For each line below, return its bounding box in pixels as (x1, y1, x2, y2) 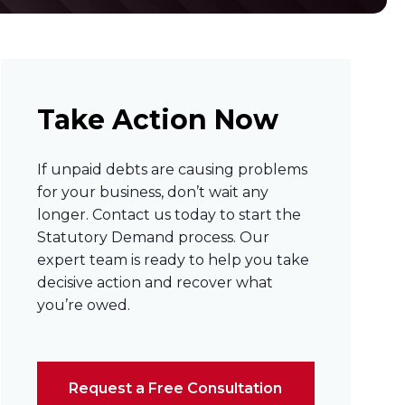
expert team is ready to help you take (36, 251, 309, 268)
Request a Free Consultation (69, 380, 283, 397)
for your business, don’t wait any (36, 184, 268, 201)
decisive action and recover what (36, 274, 273, 291)
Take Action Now (36, 103, 278, 137)
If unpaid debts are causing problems (36, 161, 307, 178)
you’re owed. (36, 297, 130, 314)
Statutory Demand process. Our (36, 229, 269, 246)
